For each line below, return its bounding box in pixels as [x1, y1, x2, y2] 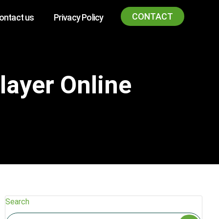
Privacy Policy [53, 12, 104, 23]
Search [5, 197, 29, 206]
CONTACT [132, 11, 174, 22]
